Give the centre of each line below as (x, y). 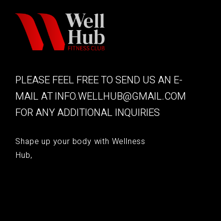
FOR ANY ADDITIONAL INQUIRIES (88, 112)
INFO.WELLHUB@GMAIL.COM (121, 96)
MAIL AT (35, 96)
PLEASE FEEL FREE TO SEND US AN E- (99, 80)
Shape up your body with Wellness (80, 141)
